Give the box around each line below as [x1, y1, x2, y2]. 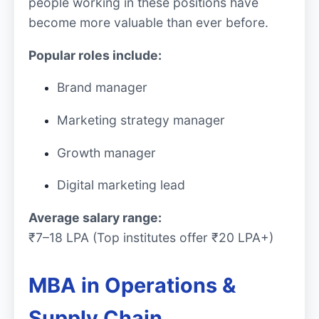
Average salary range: [28, 209, 162, 225]
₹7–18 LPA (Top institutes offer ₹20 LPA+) [28, 229, 273, 245]
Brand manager [57, 80, 147, 95]
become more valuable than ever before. [28, 15, 268, 31]
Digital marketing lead [57, 177, 185, 193]
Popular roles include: [28, 47, 162, 63]
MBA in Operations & [28, 272, 236, 298]
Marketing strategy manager [57, 112, 225, 127]
